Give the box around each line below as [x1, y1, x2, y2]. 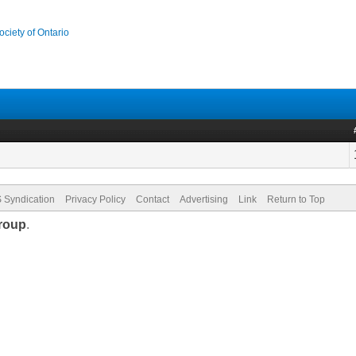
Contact [136, 194, 170, 205]
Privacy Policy [65, 194, 126, 205]
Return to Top [267, 194, 326, 205]
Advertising [180, 194, 229, 205]
